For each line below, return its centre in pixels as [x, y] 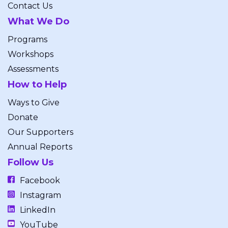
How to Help [37, 85]
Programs [27, 40]
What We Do [38, 22]
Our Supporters [40, 132]
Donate [23, 118]
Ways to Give [34, 103]
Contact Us [30, 6]
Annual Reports [40, 147]
